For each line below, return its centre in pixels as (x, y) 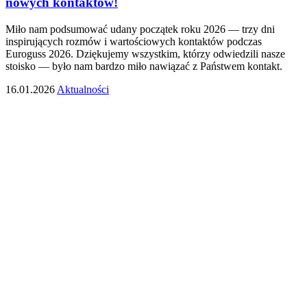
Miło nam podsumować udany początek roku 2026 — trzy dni (140, 29)
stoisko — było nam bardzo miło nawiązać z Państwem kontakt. (144, 66)
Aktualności (83, 89)
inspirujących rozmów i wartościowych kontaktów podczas (134, 41)
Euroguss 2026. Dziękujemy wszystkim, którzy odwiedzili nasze (145, 53)
